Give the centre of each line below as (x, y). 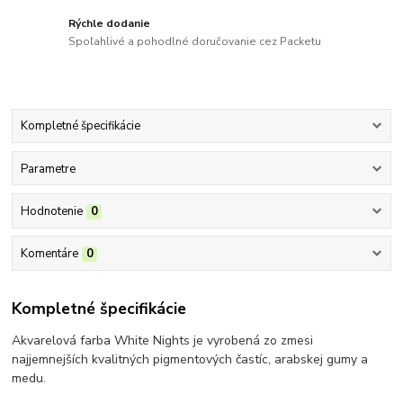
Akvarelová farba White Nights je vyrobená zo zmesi (163, 340)
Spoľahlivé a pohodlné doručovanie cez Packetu (195, 42)
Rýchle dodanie (110, 24)
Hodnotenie (51, 211)
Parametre (48, 169)
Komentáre (49, 254)
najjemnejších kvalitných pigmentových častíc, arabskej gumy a (190, 359)
